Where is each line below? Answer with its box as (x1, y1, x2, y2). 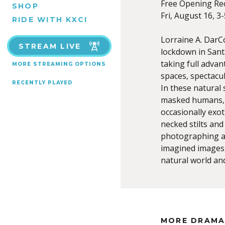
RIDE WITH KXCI (12, 15, 88, 24)
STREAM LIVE (18, 42, 81, 51)
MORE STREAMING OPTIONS (12, 61, 106, 67)
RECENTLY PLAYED (12, 79, 73, 86)
